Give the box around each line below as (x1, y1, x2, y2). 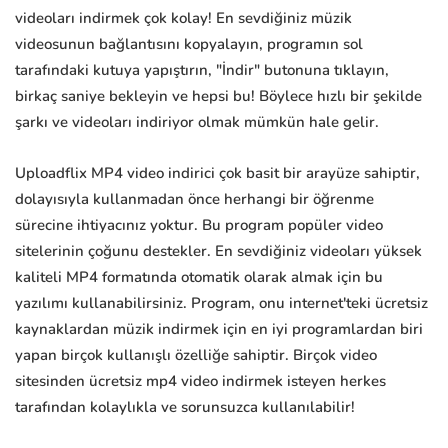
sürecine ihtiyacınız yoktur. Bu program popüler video (15, 215, 383, 236)
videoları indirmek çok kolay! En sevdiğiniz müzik (15, 8, 352, 29)
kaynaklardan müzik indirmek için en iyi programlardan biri (15, 319, 423, 340)
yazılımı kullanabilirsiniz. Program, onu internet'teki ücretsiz (15, 293, 428, 314)
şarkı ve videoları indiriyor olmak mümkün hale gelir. (15, 112, 379, 133)
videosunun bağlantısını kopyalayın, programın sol (15, 34, 363, 55)
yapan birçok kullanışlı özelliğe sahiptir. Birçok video (15, 345, 377, 366)
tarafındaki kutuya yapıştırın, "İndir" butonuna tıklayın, (15, 60, 389, 81)
